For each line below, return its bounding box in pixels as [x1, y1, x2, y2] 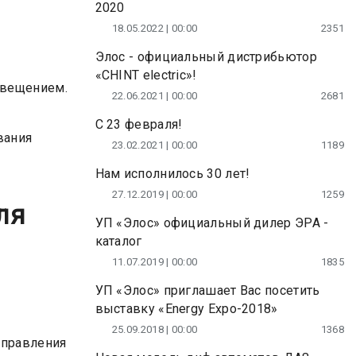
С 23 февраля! [95, 117, 183, 132]
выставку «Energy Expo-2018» [95, 301, 278, 316]
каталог [95, 234, 142, 249]
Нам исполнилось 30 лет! [95, 166, 250, 181]
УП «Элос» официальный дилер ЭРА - [95, 215, 329, 230]
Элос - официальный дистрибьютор [95, 49, 317, 64]
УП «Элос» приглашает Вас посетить [95, 283, 320, 298]
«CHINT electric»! [95, 68, 197, 83]
